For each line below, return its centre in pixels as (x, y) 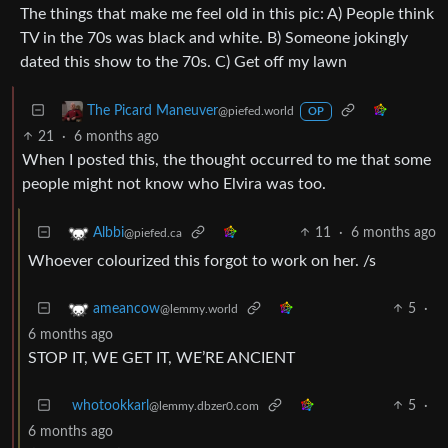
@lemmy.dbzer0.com (204, 405)
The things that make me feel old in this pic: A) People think (227, 13)
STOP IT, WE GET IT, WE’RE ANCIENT (161, 357)
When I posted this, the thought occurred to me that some (226, 159)
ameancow (126, 308)
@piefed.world (256, 110)
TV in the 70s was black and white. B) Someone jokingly (214, 37)
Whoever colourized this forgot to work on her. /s (202, 260)
